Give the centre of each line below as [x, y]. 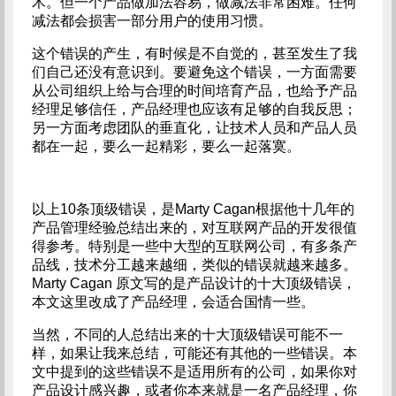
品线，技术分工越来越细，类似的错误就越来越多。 [194, 265]
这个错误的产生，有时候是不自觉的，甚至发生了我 [194, 53]
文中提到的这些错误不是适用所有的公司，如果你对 [194, 372]
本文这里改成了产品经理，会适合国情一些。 [173, 302]
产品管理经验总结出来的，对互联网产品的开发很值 [194, 228]
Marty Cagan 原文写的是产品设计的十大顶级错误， [194, 283]
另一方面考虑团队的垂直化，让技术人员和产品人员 [194, 128]
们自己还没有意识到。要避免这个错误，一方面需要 [194, 72]
